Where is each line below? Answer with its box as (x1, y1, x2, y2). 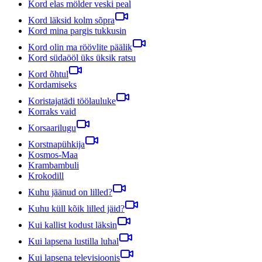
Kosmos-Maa (28, 149, 78, 160)
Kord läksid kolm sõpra (28, 15, 115, 25)
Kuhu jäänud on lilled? (28, 187, 112, 197)
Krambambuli (28, 160, 79, 170)
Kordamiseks (28, 79, 77, 89)
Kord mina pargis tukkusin (28, 25, 126, 36)
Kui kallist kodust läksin (28, 219, 117, 230)
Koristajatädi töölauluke (28, 95, 116, 106)
